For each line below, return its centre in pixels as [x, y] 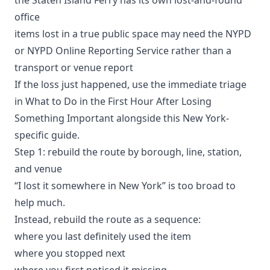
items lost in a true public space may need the [120, 33]
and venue [38, 168]
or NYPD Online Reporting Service [92, 50]
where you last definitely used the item [103, 236]
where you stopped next [70, 253]
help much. [40, 202]
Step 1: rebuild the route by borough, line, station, [128, 152]
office [27, 17]
